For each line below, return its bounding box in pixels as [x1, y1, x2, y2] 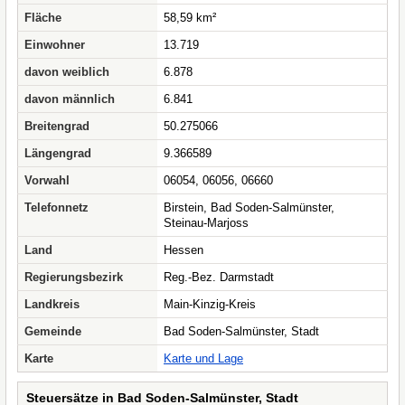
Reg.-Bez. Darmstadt [164, 270, 274, 284]
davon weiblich [24, 65, 109, 79]
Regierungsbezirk [24, 270, 123, 284]
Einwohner [24, 38, 85, 52]
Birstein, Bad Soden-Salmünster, [164, 201, 334, 214]
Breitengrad [24, 119, 89, 133]
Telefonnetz [24, 201, 89, 214]
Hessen [164, 243, 203, 257]
